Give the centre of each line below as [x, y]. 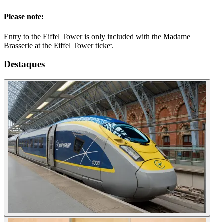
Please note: [24, 17]
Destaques [24, 64]
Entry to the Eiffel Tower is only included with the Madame [97, 36]
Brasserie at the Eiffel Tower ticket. [59, 45]
